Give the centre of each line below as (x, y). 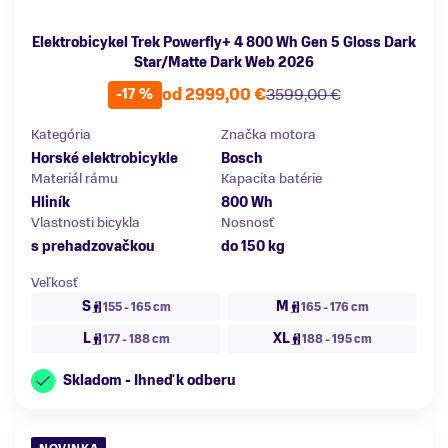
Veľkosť (54, 282)
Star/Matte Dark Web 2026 (224, 62)
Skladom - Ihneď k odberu (149, 380)
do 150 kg (253, 246)
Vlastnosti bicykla (85, 222)
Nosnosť (247, 222)
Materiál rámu (74, 178)
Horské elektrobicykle (104, 158)
